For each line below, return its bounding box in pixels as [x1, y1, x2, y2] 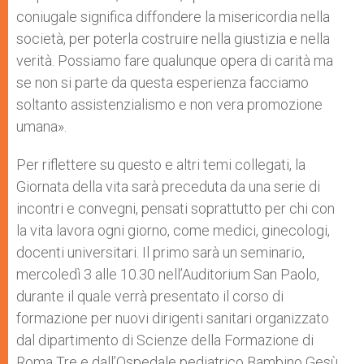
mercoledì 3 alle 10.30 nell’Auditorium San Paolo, [16, 265, 319, 283]
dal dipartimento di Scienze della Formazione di [16, 331, 314, 349]
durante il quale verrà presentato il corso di [16, 287, 284, 305]
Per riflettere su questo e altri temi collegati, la [16, 155, 305, 173]
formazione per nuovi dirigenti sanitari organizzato [16, 309, 329, 327]
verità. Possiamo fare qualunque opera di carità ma [16, 51, 333, 69]
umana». [16, 117, 67, 135]
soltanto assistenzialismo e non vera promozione [16, 95, 323, 113]
